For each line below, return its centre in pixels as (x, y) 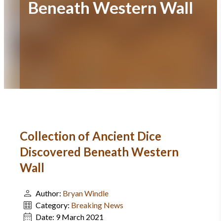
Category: (53, 205)
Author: (49, 193)
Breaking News (97, 205)
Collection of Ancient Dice (91, 136)
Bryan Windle (86, 193)
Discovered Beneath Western (99, 152)
